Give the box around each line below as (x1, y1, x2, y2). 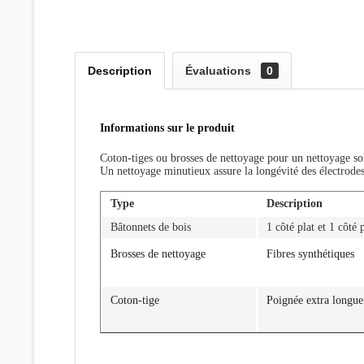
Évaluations (185, 64, 254, 77)
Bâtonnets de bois (110, 221, 191, 233)
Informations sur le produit (100, 122, 235, 134)
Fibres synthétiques (266, 248, 354, 260)
